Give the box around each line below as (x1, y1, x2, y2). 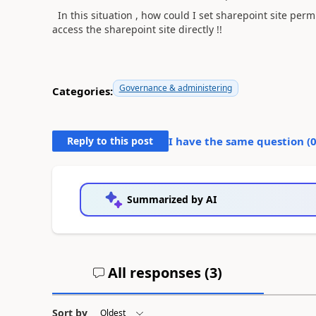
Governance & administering (119, 82, 232, 94)
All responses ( (104, 263, 210, 282)
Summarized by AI (126, 193, 217, 206)
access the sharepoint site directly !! (51, 23, 222, 36)
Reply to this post (67, 134, 154, 147)
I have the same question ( (168, 134, 310, 148)
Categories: (51, 83, 113, 98)
